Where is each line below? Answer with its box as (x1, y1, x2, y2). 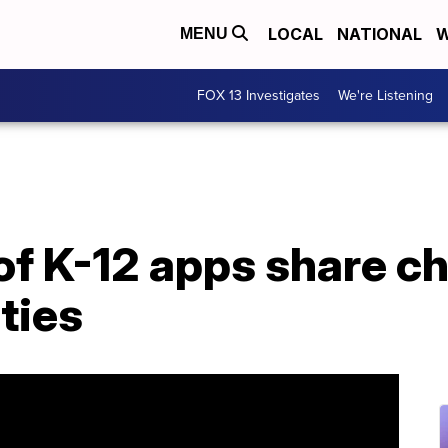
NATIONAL (337, 24, 422, 45)
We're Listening (338, 84, 433, 106)
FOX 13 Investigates (197, 84, 320, 106)
